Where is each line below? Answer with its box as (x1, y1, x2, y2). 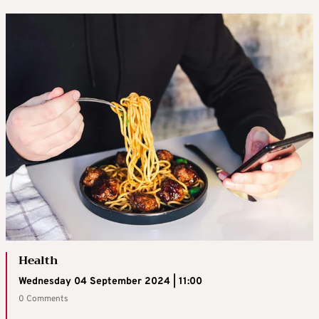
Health (19, 251, 58, 271)
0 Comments (19, 293, 68, 305)
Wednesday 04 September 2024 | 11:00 (19, 276, 202, 288)
